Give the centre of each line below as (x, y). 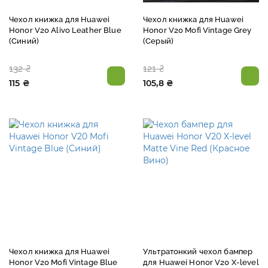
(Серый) (158, 41)
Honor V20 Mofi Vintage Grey (197, 30)
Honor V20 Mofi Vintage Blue (63, 262)
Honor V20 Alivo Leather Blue (65, 30)
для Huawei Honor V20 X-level (201, 262)
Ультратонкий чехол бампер (198, 251)
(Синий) (24, 41)
